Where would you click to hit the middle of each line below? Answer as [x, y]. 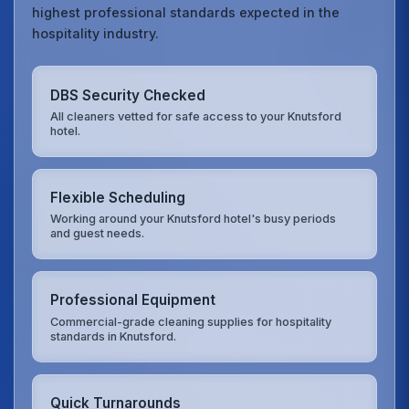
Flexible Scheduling [118, 198]
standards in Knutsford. [114, 336]
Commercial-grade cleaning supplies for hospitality [191, 321]
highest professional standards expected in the [186, 13]
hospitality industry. [96, 34]
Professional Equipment [133, 300]
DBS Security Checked [128, 95]
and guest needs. [98, 234]
